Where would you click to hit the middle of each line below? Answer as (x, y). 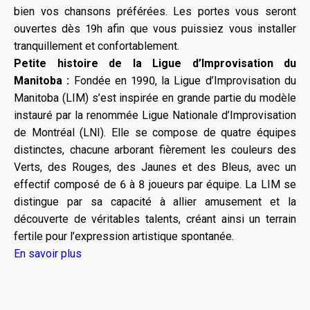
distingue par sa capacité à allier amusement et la (155, 202)
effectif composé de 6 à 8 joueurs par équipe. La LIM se (155, 184)
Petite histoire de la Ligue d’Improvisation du (155, 63)
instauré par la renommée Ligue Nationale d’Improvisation (155, 115)
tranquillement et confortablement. (99, 46)
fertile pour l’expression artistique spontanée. (124, 236)
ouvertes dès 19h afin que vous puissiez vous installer (155, 29)
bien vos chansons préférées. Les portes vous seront (155, 11)
